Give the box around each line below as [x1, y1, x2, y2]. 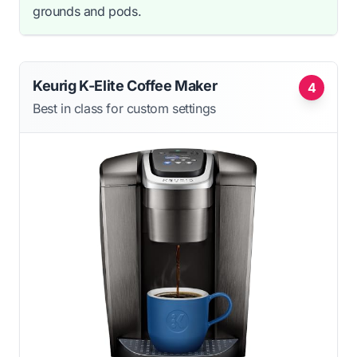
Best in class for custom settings [33, 100, 216, 116]
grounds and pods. [33, 2, 142, 19]
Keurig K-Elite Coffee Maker [33, 76, 218, 94]
